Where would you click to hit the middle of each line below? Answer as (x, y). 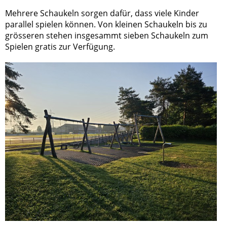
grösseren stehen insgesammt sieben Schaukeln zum (107, 35)
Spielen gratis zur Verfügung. (61, 46)
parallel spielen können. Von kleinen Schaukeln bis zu (106, 24)
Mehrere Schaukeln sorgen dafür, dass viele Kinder (102, 13)
